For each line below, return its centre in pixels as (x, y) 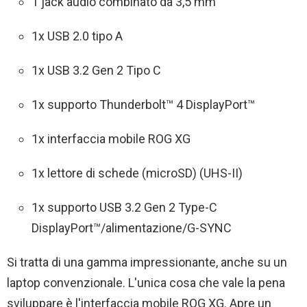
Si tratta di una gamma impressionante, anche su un (147, 262)
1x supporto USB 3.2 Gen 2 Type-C (124, 208)
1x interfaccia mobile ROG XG (111, 139)
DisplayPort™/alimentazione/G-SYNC (132, 228)
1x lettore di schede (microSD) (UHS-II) (137, 173)
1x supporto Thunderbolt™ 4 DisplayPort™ (143, 105)
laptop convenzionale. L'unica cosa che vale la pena (146, 283)
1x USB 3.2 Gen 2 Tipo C (96, 71)
